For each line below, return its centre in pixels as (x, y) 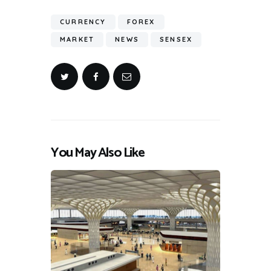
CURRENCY (83, 22)
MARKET (77, 40)
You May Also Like (98, 152)
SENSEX (176, 40)
